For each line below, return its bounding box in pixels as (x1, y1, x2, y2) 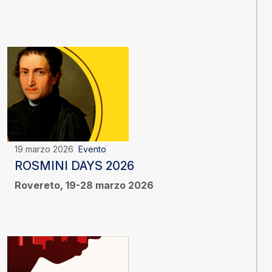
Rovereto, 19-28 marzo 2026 (15, 179, 154, 192)
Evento (78, 144, 106, 155)
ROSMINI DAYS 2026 (15, 158, 134, 174)
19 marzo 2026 (15, 144, 78, 155)
